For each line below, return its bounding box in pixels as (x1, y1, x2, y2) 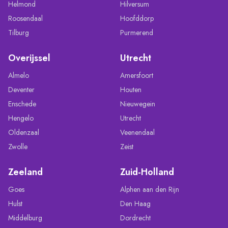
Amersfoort (120, 70, 153, 80)
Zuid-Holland (120, 165, 174, 179)
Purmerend (120, 27, 153, 38)
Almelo (8, 70, 29, 80)
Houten (120, 84, 141, 95)
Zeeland (8, 165, 43, 179)
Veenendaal (120, 127, 155, 137)
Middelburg (8, 212, 42, 223)
